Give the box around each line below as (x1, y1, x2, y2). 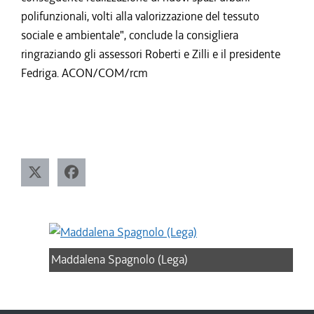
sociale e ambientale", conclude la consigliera (21, 27, 238, 43)
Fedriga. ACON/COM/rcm (21, 65, 148, 81)
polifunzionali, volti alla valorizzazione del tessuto (21, 8, 259, 24)
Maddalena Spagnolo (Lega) (51, 252, 189, 268)
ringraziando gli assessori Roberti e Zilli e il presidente (21, 46, 280, 62)
